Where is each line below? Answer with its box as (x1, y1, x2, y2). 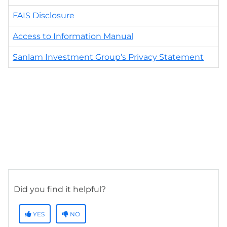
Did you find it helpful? (14, 184, 106, 194)
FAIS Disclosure (13, 10, 74, 20)
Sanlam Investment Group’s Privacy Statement (13, 52, 204, 62)
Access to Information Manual (13, 31, 133, 41)
